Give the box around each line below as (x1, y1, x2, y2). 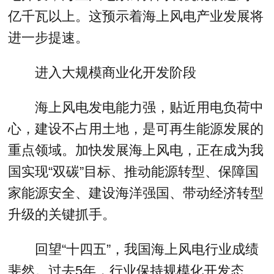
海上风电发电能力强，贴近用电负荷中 (34, 99, 264, 115)
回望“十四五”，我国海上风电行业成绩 (34, 241, 259, 257)
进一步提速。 (8, 30, 89, 46)
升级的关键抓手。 (8, 206, 116, 222)
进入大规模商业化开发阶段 (34, 65, 196, 81)
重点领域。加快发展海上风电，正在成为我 (8, 142, 264, 158)
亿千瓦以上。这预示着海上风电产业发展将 (8, 9, 264, 24)
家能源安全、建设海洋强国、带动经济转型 (8, 185, 264, 201)
